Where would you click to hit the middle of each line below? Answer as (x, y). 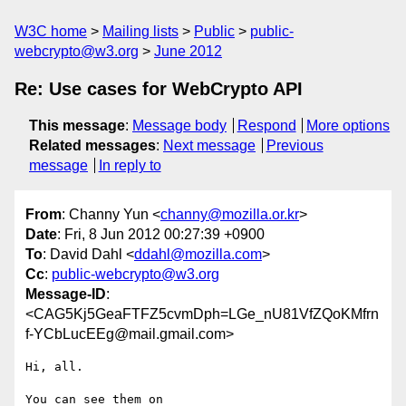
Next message (209, 145)
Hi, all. (54, 367)
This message (77, 126)
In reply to (130, 165)
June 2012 (188, 51)
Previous (295, 145)
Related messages (92, 145)
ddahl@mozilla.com (198, 255)
